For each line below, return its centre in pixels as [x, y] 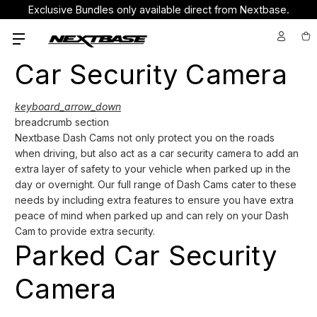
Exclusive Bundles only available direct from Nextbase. [158, 10]
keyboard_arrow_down [68, 106]
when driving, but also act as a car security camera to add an [157, 153]
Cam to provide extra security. [86, 231]
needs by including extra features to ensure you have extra [154, 200]
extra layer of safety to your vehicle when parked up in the [153, 168]
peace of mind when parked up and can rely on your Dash [152, 215]
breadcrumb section [62, 122]
